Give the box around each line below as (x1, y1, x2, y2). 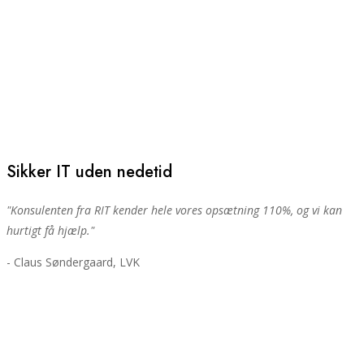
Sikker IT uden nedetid (6, 159, 172, 184)
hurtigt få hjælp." (6, 222, 94, 238)
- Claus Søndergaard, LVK (6, 253, 140, 270)
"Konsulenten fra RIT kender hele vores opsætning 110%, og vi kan (6, 201, 342, 218)
